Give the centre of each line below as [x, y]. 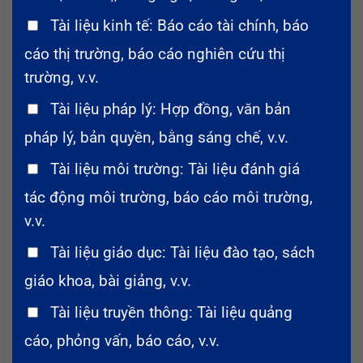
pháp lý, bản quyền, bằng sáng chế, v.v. [156, 137]
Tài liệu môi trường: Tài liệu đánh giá [175, 169]
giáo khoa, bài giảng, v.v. [108, 281]
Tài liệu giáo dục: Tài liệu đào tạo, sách [182, 252]
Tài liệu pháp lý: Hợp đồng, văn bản [171, 109]
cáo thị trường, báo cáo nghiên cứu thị [155, 54]
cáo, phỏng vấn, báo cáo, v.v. [122, 341]
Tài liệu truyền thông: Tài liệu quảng [171, 312]
